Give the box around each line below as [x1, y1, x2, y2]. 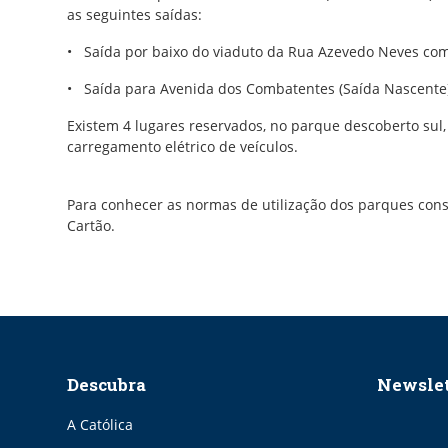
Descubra [67, 373, 146, 397]
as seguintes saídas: [67, 5, 202, 25]
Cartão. [67, 216, 115, 236]
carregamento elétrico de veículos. [67, 137, 298, 157]
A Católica [67, 415, 133, 435]
